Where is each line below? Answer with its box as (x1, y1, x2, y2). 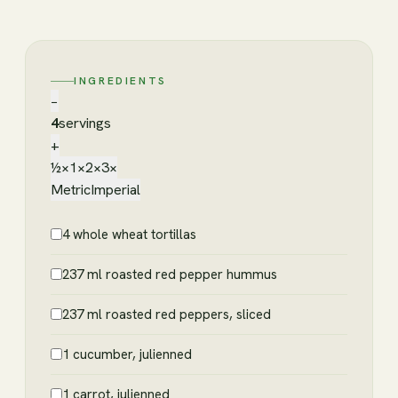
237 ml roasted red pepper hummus (62, 265, 277, 283)
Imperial (91, 179, 140, 199)
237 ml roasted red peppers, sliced (62, 305, 271, 323)
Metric (51, 179, 91, 199)
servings (59, 113, 111, 132)
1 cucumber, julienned (62, 345, 192, 363)
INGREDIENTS (74, 73, 168, 88)
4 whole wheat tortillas (62, 225, 196, 243)
